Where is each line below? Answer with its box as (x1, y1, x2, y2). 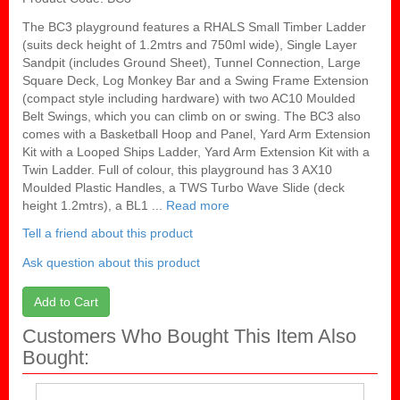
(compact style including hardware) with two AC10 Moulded (22, 91, 355, 106)
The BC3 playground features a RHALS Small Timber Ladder (22, 20, 366, 35)
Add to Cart (34, 295, 98, 310)
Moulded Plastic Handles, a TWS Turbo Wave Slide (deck (22, 180, 345, 196)
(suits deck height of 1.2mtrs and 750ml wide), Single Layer (22, 37, 357, 53)
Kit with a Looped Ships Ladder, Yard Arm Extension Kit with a (22, 145, 370, 160)
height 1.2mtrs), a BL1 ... (22, 198, 166, 213)
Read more (166, 198, 229, 213)
